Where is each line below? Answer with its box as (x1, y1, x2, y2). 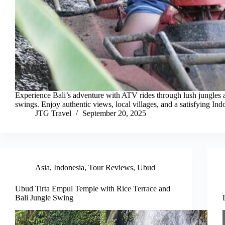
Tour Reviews (88, 163, 133, 172)
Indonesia (54, 163, 84, 172)
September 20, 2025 (82, 109, 146, 118)
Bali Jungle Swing (15, 193, 73, 202)
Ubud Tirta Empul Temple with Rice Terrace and (15, 184, 170, 193)
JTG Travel (35, 109, 71, 118)
